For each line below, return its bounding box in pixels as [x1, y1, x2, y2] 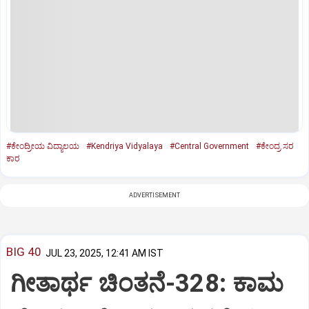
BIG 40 [6, 245, 41, 259]
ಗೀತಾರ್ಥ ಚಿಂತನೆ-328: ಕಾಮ [10, 269, 284, 299]
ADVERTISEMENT [128, 191, 181, 199]
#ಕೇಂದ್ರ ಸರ [256, 141, 294, 151]
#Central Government [170, 141, 249, 151]
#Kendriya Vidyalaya [86, 141, 163, 151]
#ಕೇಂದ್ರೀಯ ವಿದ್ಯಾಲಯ [6, 141, 79, 151]
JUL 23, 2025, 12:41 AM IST [46, 247, 163, 259]
